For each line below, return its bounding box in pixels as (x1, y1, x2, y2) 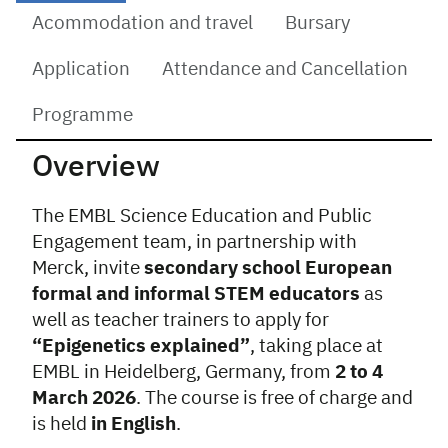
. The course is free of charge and (136, 389, 413, 408)
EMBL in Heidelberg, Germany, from (32, 363, 335, 382)
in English (91, 415, 176, 434)
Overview (32, 153, 160, 183)
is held (32, 415, 91, 434)
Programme (32, 106, 133, 125)
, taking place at (250, 337, 383, 356)
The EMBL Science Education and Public (32, 207, 372, 226)
